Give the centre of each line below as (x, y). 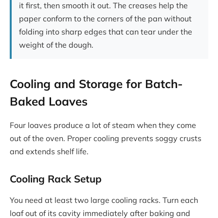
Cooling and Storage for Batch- (96, 83)
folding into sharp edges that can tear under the (106, 32)
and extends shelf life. (49, 151)
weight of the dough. (56, 45)
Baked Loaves (49, 101)
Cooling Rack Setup (56, 179)
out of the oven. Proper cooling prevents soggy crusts (106, 138)
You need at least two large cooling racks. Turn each (104, 200)
